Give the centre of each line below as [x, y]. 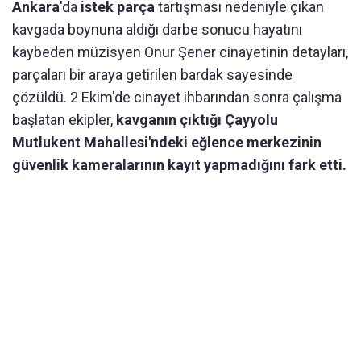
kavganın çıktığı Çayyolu [197, 119]
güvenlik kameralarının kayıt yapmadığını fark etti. [179, 164]
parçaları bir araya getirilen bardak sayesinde [152, 74]
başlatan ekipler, [64, 119]
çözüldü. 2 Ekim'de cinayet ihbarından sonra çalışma [177, 97]
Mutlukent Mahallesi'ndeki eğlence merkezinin [167, 142]
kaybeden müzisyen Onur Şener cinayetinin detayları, [180, 52]
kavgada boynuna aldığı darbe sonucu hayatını [157, 29]
